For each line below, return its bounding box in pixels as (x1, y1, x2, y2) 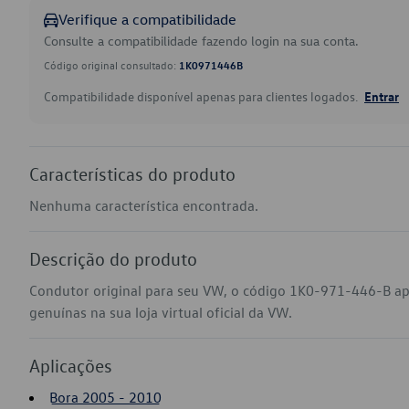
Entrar (364, 88, 399, 104)
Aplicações (29, 354, 112, 376)
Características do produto (29, 163, 236, 184)
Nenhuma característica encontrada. (29, 196, 258, 215)
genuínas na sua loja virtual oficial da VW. (29, 303, 292, 321)
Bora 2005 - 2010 (49, 388, 162, 406)
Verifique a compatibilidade (58, 10, 236, 28)
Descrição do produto (29, 247, 197, 269)
